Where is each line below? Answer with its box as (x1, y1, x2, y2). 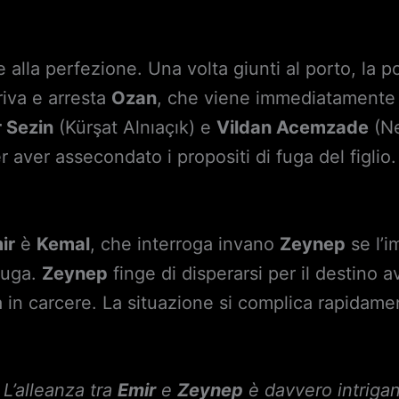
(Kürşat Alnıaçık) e (53, 117, 217, 138)
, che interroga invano (90, 233, 281, 255)
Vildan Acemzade (216, 117, 370, 138)
